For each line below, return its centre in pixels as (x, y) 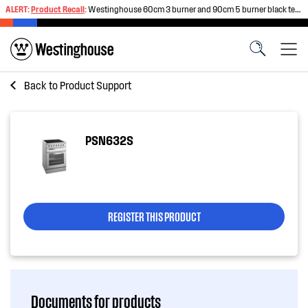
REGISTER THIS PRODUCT (154, 216)
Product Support (96, 85)
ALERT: (18, 9)
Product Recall (58, 9)
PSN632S (109, 140)
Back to (42, 85)
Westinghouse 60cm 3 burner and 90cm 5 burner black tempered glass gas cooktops (191, 9)
